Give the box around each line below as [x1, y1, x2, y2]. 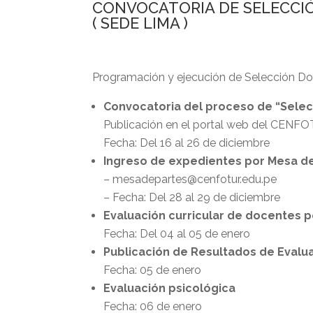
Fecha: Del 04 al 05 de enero [103, 226, 250, 240]
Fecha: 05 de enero [103, 263, 201, 277]
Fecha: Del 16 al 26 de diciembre [103, 136, 270, 150]
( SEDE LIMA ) [92, 13, 188, 32]
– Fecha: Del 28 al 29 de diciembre [103, 190, 280, 204]
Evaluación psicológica [103, 281, 235, 295]
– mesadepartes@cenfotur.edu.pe [103, 172, 277, 186]
